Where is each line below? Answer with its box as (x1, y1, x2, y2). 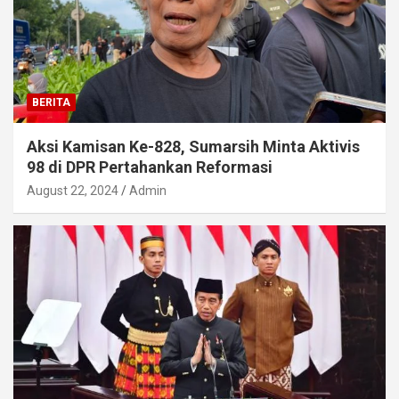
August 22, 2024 (27, 183, 118, 198)
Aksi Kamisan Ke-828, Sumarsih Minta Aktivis (27, 136, 360, 156)
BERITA (32, 95, 70, 109)
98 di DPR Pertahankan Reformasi (27, 157, 273, 176)
